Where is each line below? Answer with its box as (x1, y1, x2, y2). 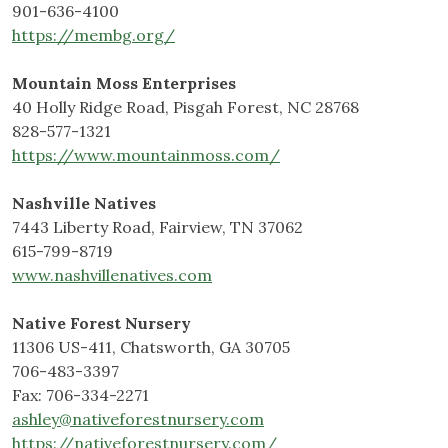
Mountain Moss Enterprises (12, 73, 236, 94)
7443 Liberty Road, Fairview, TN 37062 (12, 217, 303, 238)
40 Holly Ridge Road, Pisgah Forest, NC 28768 (12, 97, 359, 118)
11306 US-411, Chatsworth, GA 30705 (12, 337, 290, 358)
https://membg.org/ (12, 25, 175, 46)
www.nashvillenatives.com (12, 265, 212, 286)
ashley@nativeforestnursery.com (12, 409, 264, 430)
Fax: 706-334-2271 (12, 385, 149, 406)
